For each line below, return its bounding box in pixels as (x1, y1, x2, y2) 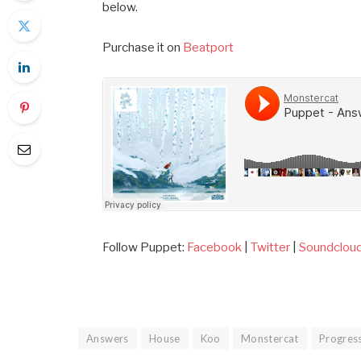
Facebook (187, 239, 243, 255)
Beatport (183, 39, 234, 55)
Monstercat (240, 331, 299, 345)
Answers (86, 331, 129, 345)
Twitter (251, 239, 291, 255)
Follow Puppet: (102, 239, 188, 255)
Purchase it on (102, 39, 184, 55)
